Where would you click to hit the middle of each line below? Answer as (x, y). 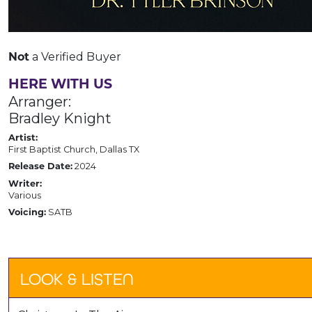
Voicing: (27, 213)
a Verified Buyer (75, 57)
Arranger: (40, 102)
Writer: (25, 185)
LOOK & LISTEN (77, 279)
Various (25, 196)
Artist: (23, 139)
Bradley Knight (60, 119)
